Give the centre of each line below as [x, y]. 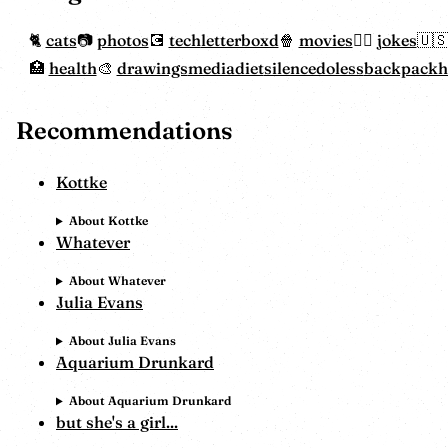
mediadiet [225, 68]
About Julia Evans [122, 341]
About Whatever [117, 281]
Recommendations [124, 131]
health [72, 68]
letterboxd [239, 40]
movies [325, 40]
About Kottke [108, 221]
